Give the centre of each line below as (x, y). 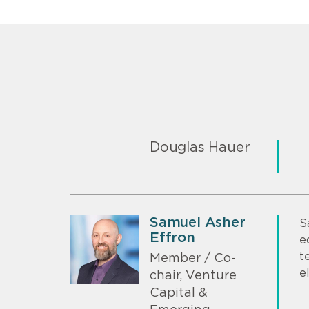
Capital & (179, 293)
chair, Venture (193, 276)
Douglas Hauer (200, 147)
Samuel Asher (198, 222)
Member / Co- (193, 259)
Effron (172, 238)
